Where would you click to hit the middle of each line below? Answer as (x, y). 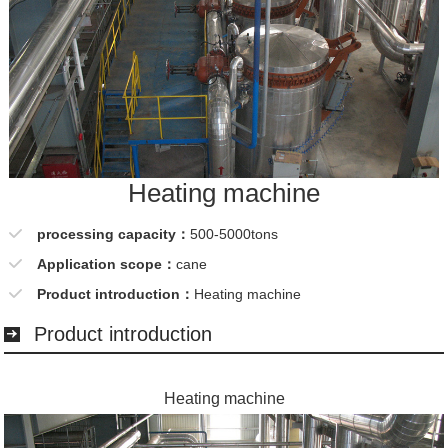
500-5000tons (233, 233)
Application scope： (106, 263)
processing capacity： (113, 233)
